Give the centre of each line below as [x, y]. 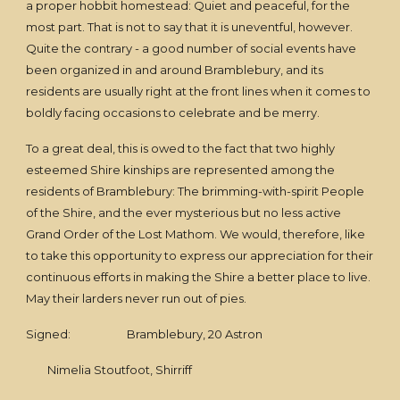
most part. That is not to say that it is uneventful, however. [190, 27]
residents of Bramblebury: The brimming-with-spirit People [196, 191]
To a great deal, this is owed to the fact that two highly [181, 148]
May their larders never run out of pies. [137, 298]
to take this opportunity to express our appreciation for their [200, 255]
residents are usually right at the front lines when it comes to [199, 91]
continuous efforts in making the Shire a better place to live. [199, 277]
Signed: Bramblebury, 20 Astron [145, 334]
